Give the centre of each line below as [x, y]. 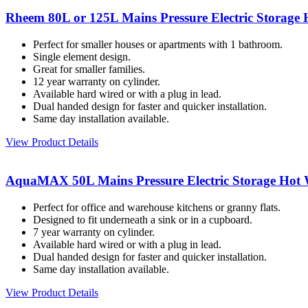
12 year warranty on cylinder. [97, 81]
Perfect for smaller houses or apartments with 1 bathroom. [158, 44]
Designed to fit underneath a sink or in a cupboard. [143, 220]
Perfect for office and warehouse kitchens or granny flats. [157, 208]
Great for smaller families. [89, 69]
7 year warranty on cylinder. [94, 232]
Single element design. [82, 56]
